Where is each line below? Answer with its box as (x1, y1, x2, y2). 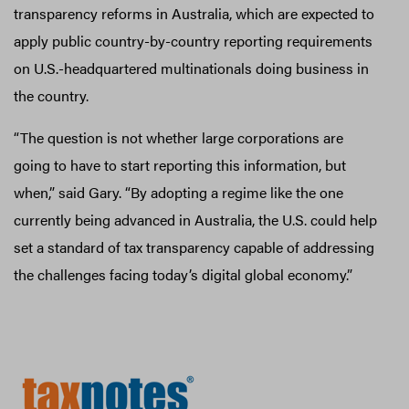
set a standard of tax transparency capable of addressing (14, 236, 374, 257)
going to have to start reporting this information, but (14, 153, 346, 175)
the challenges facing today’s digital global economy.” (14, 263, 352, 285)
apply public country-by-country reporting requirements (14, 29, 372, 51)
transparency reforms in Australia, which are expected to (14, 2, 374, 24)
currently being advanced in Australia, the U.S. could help (14, 208, 377, 230)
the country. (14, 84, 89, 106)
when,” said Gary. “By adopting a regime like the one (14, 181, 343, 203)
